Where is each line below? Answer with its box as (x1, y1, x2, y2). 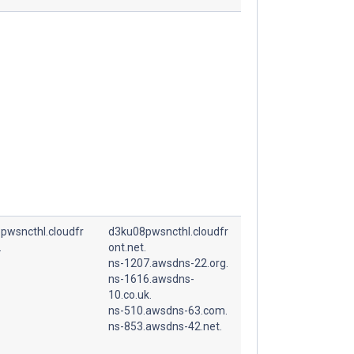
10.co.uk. (108, 288, 152, 301)
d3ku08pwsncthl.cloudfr (108, 224, 228, 238)
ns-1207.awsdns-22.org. (108, 256, 228, 269)
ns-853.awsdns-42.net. (108, 319, 222, 333)
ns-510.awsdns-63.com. (108, 303, 228, 317)
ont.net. (108, 240, 146, 254)
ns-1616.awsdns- (108, 272, 194, 285)
